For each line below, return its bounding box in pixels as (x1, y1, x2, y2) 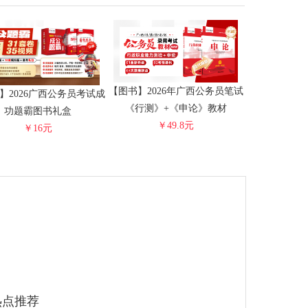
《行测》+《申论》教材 (124, 102, 227, 113)
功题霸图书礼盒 (3, 106, 71, 117)
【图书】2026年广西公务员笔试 (108, 85, 243, 96)
